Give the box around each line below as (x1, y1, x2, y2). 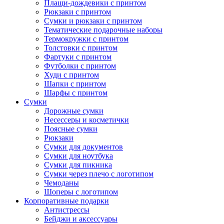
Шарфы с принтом (44, 88, 107, 97)
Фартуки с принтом (44, 52, 111, 61)
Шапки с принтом (44, 79, 106, 88)
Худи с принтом (44, 70, 99, 79)
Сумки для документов (44, 142, 123, 151)
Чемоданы (44, 178, 79, 187)
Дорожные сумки (44, 106, 103, 115)
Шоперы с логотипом (44, 187, 118, 196)
